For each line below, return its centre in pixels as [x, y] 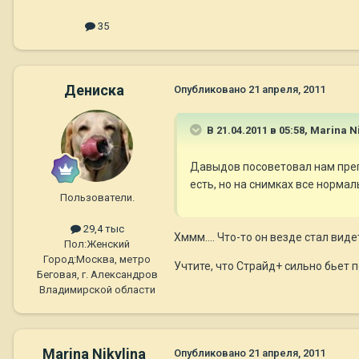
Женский [108, 244]
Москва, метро [113, 260]
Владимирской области [97, 290]
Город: [60, 260]
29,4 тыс [102, 229]
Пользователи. [97, 197]
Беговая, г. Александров [97, 275]
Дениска [94, 90]
